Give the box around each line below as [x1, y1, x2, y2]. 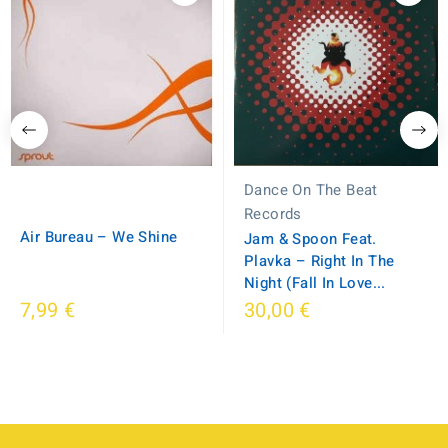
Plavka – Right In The [244, 250, 395, 273]
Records [244, 203, 302, 226]
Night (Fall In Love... [244, 272, 386, 295]
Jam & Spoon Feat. [244, 228, 377, 251]
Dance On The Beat [244, 179, 378, 202]
